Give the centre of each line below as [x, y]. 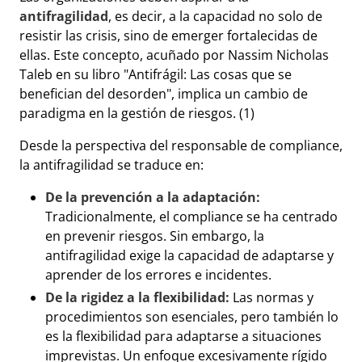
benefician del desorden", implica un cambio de [164, 94]
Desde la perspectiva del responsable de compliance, [181, 145]
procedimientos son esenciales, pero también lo [192, 317]
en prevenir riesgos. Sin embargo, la [155, 236]
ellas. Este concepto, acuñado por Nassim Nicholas [174, 55]
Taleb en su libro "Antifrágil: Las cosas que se [156, 74]
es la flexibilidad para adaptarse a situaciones [183, 336]
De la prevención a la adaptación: [153, 197]
